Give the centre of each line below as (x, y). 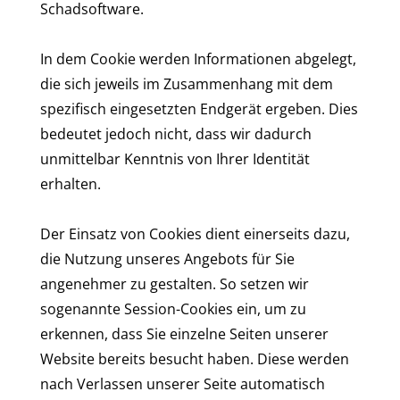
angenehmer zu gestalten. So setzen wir (175, 284)
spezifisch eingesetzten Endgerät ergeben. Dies (199, 109)
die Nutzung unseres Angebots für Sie (167, 259)
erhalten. (71, 184)
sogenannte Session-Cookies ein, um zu (173, 309)
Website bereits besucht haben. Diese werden (195, 359)
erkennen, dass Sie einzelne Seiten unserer (184, 334)
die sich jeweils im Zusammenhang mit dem (187, 84)
